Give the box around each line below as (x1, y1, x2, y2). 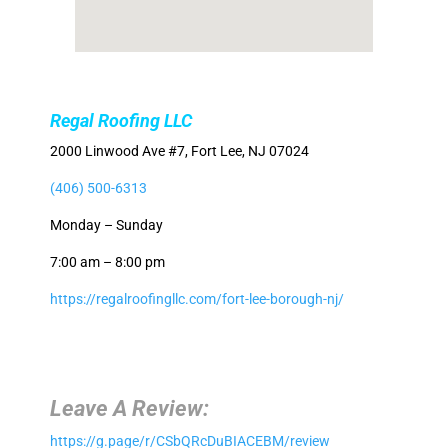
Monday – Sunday (49, 217, 163, 233)
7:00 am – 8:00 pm (49, 254, 165, 270)
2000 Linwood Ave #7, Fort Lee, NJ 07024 (49, 143, 309, 159)
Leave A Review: (49, 396, 209, 421)
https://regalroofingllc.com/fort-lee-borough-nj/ (49, 291, 344, 307)
